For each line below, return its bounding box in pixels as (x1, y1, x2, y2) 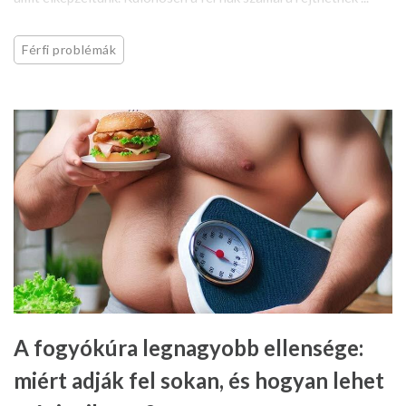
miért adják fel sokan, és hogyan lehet (14, 366, 384, 393)
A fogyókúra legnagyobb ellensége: (14, 333, 363, 361)
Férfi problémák (22, 41, 117, 57)
